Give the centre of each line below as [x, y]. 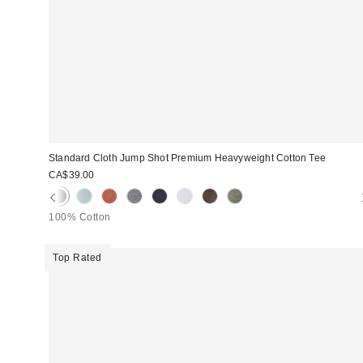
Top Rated [77, 257]
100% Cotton [80, 217]
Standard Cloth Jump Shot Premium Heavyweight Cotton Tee [187, 158]
